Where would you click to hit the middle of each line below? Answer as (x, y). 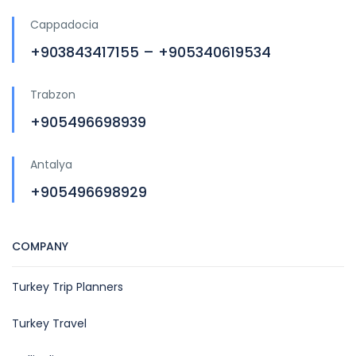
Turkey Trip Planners (68, 287)
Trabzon (53, 95)
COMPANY (40, 247)
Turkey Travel (49, 324)
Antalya (51, 165)
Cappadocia (64, 25)
